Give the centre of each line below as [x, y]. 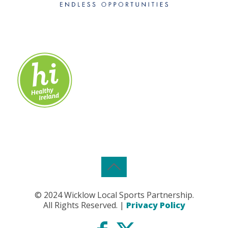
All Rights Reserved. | [84, 205]
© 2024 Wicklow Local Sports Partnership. [114, 195]
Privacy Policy [155, 205]
